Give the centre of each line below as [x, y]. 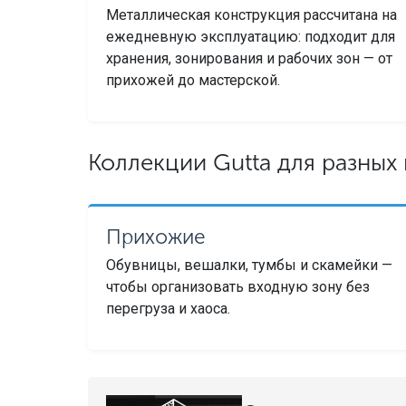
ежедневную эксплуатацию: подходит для [250, 36]
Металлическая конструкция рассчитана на [251, 14]
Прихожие [155, 237]
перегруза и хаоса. [168, 309]
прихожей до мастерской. [193, 80]
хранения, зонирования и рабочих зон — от [249, 58]
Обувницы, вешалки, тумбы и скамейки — [249, 266]
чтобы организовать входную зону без [237, 287]
